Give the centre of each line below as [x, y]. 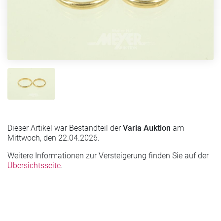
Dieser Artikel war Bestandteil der [65, 128]
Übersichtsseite [34, 165]
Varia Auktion [147, 128]
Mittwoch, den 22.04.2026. [54, 138]
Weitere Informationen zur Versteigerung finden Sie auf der [108, 155]
